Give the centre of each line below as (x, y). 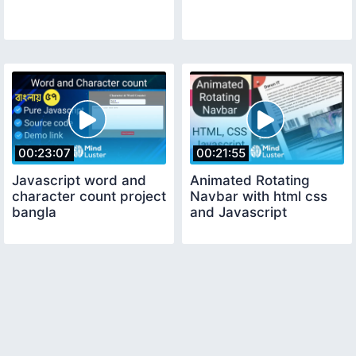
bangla (34, 212)
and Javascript (238, 212)
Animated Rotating (250, 180)
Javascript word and (79, 180)
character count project (89, 196)
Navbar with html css (259, 196)
